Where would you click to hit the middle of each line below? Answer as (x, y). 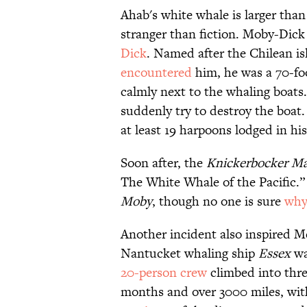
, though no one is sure (218, 201)
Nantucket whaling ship (189, 254)
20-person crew (164, 273)
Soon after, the (163, 163)
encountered (156, 73)
